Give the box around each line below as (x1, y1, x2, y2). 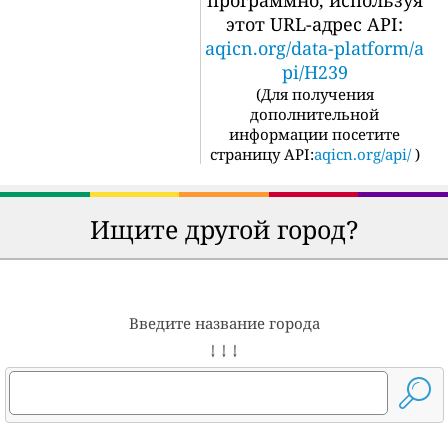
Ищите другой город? (89, 212, 359, 247)
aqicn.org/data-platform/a (205, 36, 424, 61)
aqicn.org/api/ (313, 144, 411, 165)
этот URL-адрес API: (226, 12, 403, 37)
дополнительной (250, 104, 379, 125)
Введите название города (128, 313, 320, 334)
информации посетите (229, 124, 400, 145)
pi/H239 (281, 60, 348, 85)
